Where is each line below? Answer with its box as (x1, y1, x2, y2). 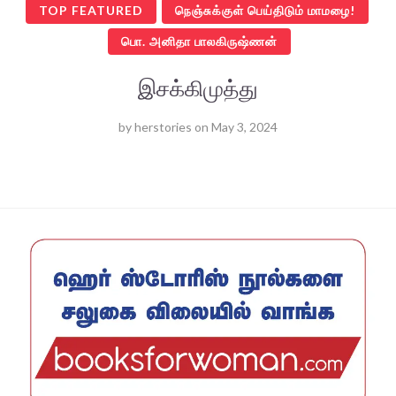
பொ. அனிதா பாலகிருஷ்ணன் (121, 34, 278, 49)
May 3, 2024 (211, 119, 278, 135)
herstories (134, 119, 192, 135)
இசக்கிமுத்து (138, 74, 258, 102)
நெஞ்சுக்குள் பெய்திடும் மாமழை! (174, 3, 355, 19)
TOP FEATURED (38, 3, 143, 19)
